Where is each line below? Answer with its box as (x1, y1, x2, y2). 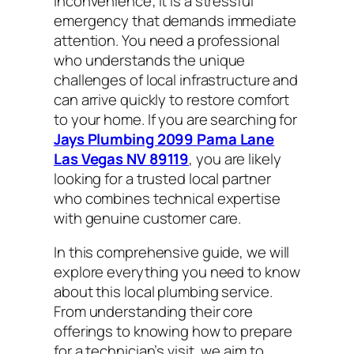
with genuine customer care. (54, 207, 242, 228)
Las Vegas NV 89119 (54, 148, 190, 169)
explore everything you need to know (54, 262, 300, 283)
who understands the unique (54, 49, 246, 70)
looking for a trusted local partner (54, 168, 271, 189)
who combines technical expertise (54, 187, 281, 209)
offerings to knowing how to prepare (54, 321, 292, 342)
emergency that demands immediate (54, 9, 296, 31)
